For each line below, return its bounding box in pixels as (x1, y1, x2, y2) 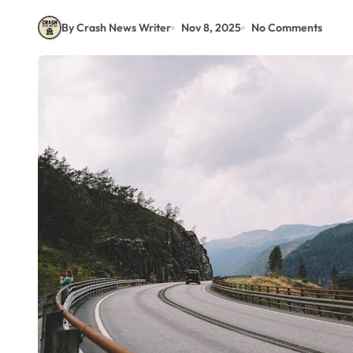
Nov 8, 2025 (181, 20, 241, 35)
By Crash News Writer (61, 20, 171, 35)
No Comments (251, 20, 322, 35)
